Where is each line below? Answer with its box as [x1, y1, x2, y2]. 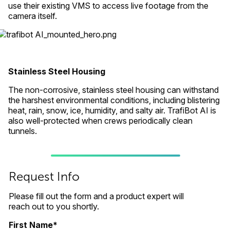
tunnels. [8, 125, 37, 136]
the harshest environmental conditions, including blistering [8, 94, 220, 105]
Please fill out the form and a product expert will [8, 190, 184, 201]
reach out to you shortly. [8, 201, 99, 212]
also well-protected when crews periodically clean [8, 115, 193, 126]
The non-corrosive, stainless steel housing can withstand [8, 84, 219, 95]
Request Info [8, 169, 80, 183]
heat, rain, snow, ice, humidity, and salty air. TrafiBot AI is [8, 105, 216, 116]
